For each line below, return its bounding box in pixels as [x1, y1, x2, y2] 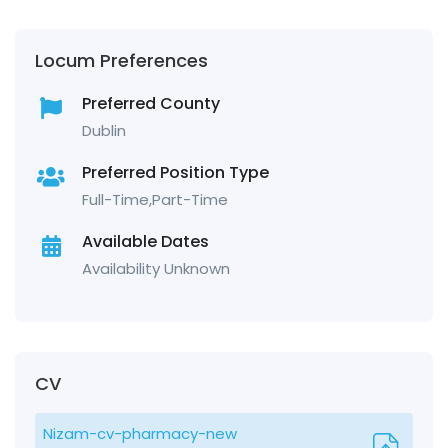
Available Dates [82, 230, 209, 254]
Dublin [82, 120, 126, 142]
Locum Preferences [35, 48, 208, 74]
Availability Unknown [82, 258, 230, 280]
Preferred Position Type [82, 161, 269, 185]
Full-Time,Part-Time [82, 189, 228, 211]
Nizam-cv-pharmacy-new [43, 423, 237, 445]
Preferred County [82, 92, 220, 116]
